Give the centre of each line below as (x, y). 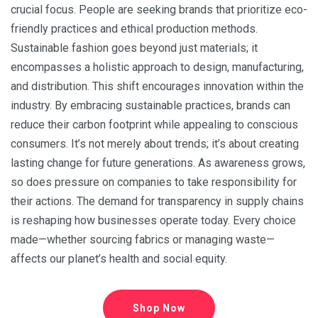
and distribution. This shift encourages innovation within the (157, 87)
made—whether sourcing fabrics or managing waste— (143, 240)
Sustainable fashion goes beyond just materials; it (134, 48)
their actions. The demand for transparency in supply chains (157, 202)
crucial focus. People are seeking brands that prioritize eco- (159, 10)
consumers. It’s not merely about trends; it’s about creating (155, 144)
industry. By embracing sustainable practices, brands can (150, 106)
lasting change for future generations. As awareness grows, (158, 163)
